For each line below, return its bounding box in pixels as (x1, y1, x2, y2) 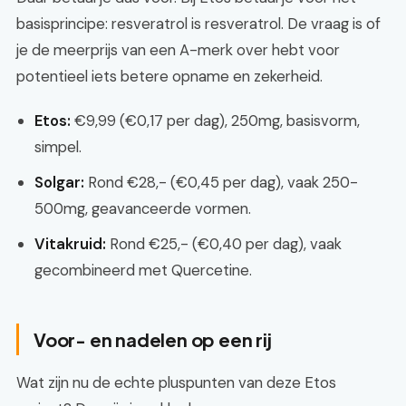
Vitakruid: (34, 234, 106, 254)
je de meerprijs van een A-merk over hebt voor (16, 40, 340, 60)
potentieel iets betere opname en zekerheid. (16, 66, 323, 86)
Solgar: (34, 172, 84, 192)
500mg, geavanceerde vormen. (34, 198, 251, 218)
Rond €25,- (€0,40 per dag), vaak (106, 234, 342, 254)
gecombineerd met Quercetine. (34, 260, 252, 280)
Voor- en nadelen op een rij (34, 328, 272, 351)
